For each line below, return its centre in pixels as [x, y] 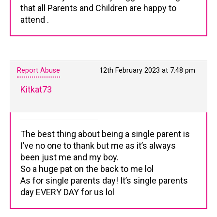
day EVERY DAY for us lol [67, 192]
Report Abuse [39, 70]
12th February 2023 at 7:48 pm [147, 70]
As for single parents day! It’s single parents [104, 180]
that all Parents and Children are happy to [98, 8]
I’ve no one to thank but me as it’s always [98, 146]
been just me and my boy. [70, 157]
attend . [35, 20]
